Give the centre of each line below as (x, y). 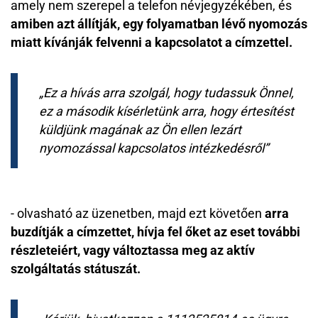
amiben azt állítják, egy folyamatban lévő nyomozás (159, 24)
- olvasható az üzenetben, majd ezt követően (138, 213)
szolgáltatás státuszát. (76, 269)
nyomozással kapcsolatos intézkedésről (152, 148)
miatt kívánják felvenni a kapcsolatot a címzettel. (153, 42)
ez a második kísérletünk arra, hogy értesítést (166, 111)
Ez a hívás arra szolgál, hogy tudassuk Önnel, (169, 93)
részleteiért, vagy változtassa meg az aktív (133, 250)
